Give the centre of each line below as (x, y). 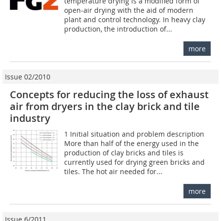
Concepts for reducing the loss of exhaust (109, 94)
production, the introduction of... (118, 29)
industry (30, 118)
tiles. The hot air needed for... (113, 171)
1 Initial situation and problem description (134, 134)
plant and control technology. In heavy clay (135, 19)
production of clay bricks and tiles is (124, 152)
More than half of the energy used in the (132, 143)
